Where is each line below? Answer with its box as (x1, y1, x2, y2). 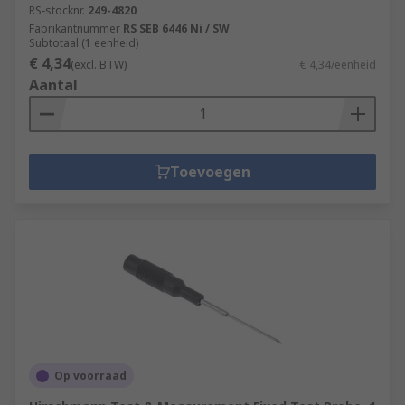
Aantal (29, 75, 78, 95)
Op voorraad (54, 368, 127, 383)
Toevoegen (169, 162, 250, 182)
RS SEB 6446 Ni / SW (123, 21, 230, 36)
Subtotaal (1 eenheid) (29, 35, 138, 51)
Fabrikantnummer (29, 21, 120, 36)
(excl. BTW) (71, 57, 127, 72)
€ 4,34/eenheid (300, 57, 376, 72)
